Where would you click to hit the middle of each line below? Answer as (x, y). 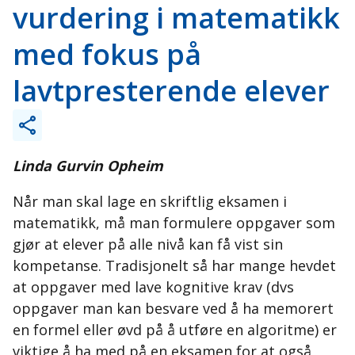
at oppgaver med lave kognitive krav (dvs (153, 287)
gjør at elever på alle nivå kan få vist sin (148, 244)
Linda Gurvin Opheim (88, 166)
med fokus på (107, 54)
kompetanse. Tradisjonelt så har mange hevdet (174, 265)
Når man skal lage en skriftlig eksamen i (150, 201)
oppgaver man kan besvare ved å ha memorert (173, 308)
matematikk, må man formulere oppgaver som (174, 223)
